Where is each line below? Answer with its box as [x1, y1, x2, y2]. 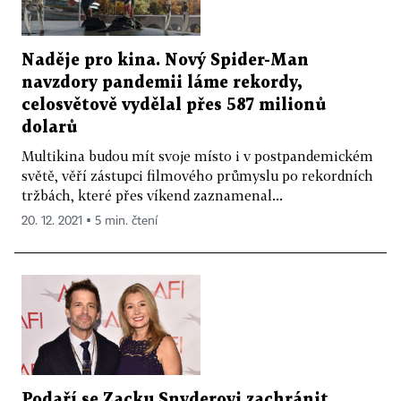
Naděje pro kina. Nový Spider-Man [21, 52, 309, 68]
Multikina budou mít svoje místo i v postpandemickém [21, 147, 373, 164]
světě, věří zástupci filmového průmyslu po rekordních [21, 166, 373, 183]
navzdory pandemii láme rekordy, [21, 74, 302, 90]
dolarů [21, 119, 77, 135]
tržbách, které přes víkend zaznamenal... [21, 186, 283, 203]
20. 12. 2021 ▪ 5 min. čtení [21, 214, 158, 227]
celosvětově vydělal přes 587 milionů [21, 97, 326, 113]
